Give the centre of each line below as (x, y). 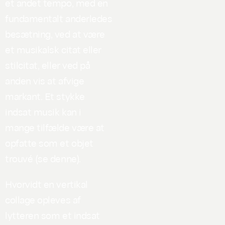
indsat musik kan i (43, 111)
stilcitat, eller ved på (48, 65)
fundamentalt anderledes (59, 18)
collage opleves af (43, 199)
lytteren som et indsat (52, 215)
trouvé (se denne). (43, 158)
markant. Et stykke (45, 96)
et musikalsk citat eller (53, 49)
